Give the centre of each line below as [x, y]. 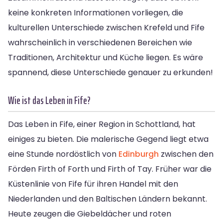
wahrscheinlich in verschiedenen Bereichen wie [100, 42]
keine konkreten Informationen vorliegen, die [96, 12]
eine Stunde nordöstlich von [63, 154]
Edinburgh [139, 154]
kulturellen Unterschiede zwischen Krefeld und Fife [106, 27]
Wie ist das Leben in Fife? [49, 100]
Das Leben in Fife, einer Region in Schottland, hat [102, 124]
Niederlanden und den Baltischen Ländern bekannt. [108, 199]
